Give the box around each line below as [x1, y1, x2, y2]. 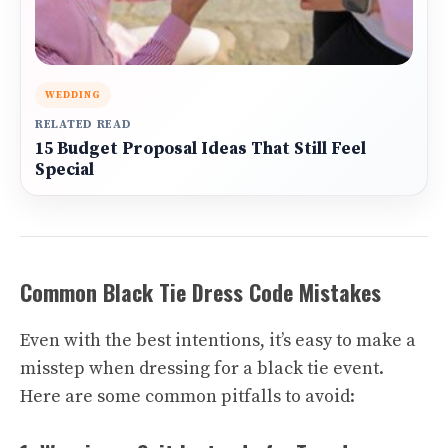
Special [35, 159, 94, 181]
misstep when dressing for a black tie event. [20, 357, 384, 380]
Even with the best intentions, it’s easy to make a [20, 329, 416, 352]
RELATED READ [35, 117, 132, 132]
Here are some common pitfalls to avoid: [20, 385, 355, 408]
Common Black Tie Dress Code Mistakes [20, 276, 381, 308]
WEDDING [45, 89, 101, 101]
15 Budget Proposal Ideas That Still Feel [35, 138, 366, 160]
